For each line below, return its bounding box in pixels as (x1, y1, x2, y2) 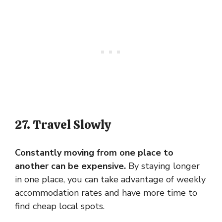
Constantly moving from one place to (15, 146, 173, 159)
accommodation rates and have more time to (15, 186, 197, 199)
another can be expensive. (15, 160, 126, 172)
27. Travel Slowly (15, 116, 111, 132)
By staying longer (126, 160, 200, 172)
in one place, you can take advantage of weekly (15, 173, 206, 185)
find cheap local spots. (15, 200, 105, 212)
